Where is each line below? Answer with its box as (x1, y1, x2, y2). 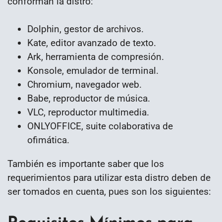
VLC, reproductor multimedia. (27, 107, 149, 118)
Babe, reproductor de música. (27, 93, 150, 105)
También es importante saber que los (7, 158, 164, 169)
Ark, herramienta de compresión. (27, 51, 164, 63)
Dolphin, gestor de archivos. (27, 23, 144, 35)
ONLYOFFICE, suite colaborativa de (27, 120, 173, 132)
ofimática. (27, 134, 69, 146)
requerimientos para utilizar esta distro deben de (7, 171, 211, 183)
